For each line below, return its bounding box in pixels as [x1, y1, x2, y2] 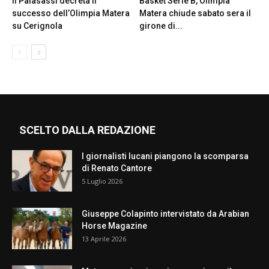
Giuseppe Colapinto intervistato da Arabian [82, 209, 249, 219]
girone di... [139, 21, 183, 31]
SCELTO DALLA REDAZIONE [19, 124, 156, 137]
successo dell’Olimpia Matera [12, 8, 130, 19]
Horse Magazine [82, 221, 147, 231]
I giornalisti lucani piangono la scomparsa [82, 151, 249, 162]
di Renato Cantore [82, 163, 152, 174]
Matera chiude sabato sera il [139, 8, 251, 19]
